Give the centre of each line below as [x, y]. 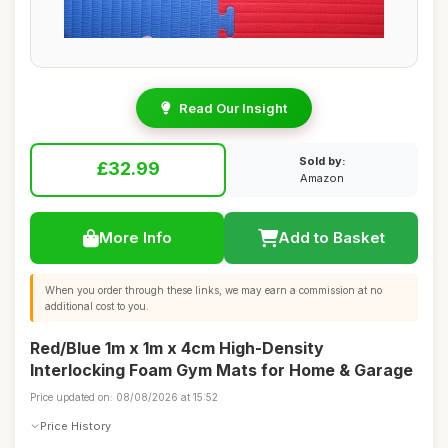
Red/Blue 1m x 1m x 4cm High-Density [177, 348]
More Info [135, 237]
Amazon [322, 178]
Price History [75, 425]
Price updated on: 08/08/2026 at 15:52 [124, 397]
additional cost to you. [97, 306]
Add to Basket [331, 237]
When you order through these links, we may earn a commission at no [213, 290]
